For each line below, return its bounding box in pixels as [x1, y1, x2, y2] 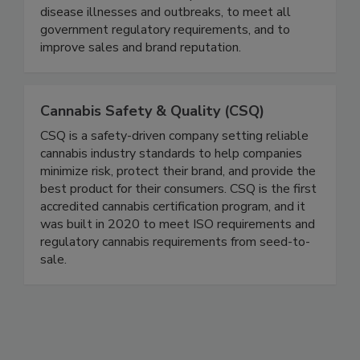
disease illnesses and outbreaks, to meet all [40, 36, 291, 55]
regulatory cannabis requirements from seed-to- [40, 266, 310, 284]
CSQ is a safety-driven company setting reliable [40, 160, 309, 178]
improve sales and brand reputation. [40, 72, 241, 90]
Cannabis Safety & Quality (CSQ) [40, 134, 264, 154]
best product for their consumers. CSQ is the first [40, 213, 317, 231]
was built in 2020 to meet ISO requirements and [40, 248, 315, 267]
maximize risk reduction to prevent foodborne [40, 18, 295, 37]
